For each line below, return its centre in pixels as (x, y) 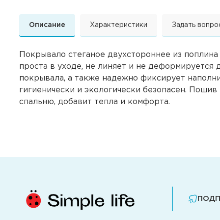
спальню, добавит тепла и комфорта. (95, 102)
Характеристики (119, 25)
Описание (47, 25)
